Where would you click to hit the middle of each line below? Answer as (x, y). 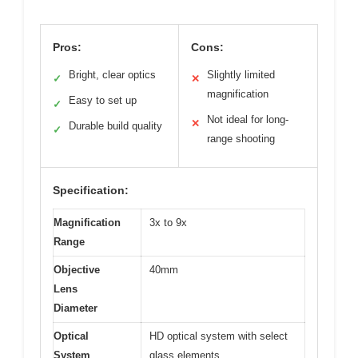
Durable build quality (115, 126)
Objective (77, 270)
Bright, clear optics (112, 75)
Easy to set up (103, 101)
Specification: (91, 191)
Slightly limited (241, 75)
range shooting (241, 139)
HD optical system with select (219, 336)
